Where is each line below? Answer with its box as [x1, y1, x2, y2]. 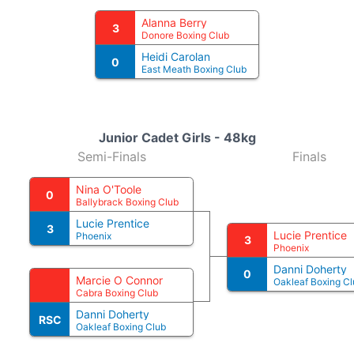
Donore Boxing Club [141, 29, 229, 41]
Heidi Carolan [141, 50, 210, 63]
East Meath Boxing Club [141, 63, 247, 75]
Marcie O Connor [76, 273, 163, 287]
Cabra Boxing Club [76, 287, 158, 299]
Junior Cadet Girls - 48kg [98, 130, 256, 145]
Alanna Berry [141, 16, 207, 29]
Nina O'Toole [76, 183, 141, 196]
